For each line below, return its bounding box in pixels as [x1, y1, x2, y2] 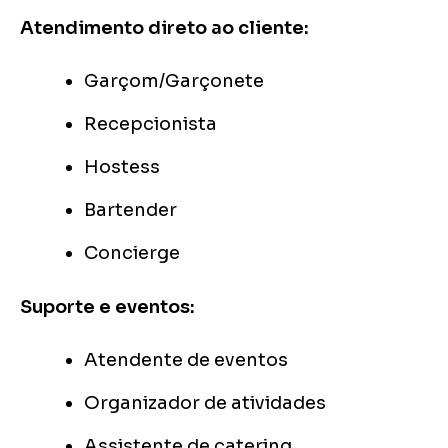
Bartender [84, 199, 177, 222]
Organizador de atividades [84, 392, 326, 415]
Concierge [84, 242, 180, 265]
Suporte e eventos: [20, 296, 195, 319]
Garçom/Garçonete [84, 70, 264, 93]
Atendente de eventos [84, 349, 288, 372]
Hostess [84, 156, 160, 179]
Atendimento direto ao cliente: [20, 17, 309, 40]
